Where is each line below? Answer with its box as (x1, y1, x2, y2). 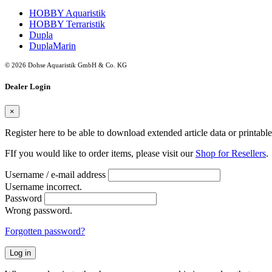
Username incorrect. (5, 182, 82, 192)
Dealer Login (5, 81, 50, 91)
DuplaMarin (29, 40, 76, 51)
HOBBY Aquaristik (29, 7, 106, 18)
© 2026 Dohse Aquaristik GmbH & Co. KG (5, 61, 127, 69)
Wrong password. (5, 205, 72, 216)
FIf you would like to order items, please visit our (5, 148, 195, 159)
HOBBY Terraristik (29, 18, 105, 29)
